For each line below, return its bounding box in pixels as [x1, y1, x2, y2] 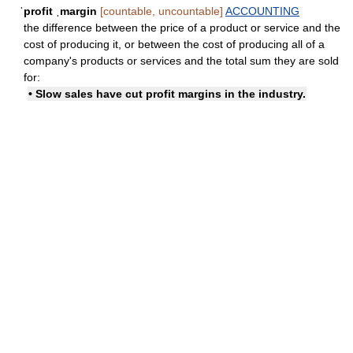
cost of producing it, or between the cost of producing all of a [24, 38, 325, 50]
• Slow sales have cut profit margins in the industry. [28, 87, 306, 100]
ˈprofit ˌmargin [20, 5, 97, 17]
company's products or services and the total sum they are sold [24, 54, 339, 67]
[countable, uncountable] [100, 5, 223, 17]
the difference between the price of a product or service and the [24, 21, 340, 34]
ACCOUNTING [225, 5, 299, 17]
